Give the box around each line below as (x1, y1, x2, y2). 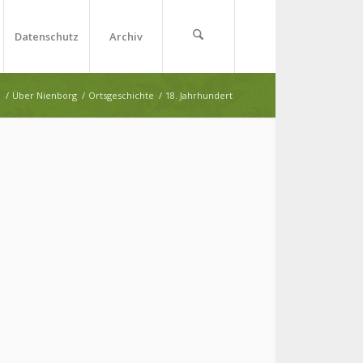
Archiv (109, 29, 143, 44)
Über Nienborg (11, 89, 77, 101)
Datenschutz (14, 29, 79, 44)
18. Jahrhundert (164, 89, 233, 101)
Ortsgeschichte (88, 89, 154, 101)
